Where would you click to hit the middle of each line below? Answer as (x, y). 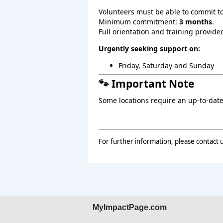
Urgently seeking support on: (149, 49)
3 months (196, 22)
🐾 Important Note (146, 84)
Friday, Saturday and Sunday (166, 65)
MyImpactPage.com (130, 207)
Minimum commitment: (139, 22)
